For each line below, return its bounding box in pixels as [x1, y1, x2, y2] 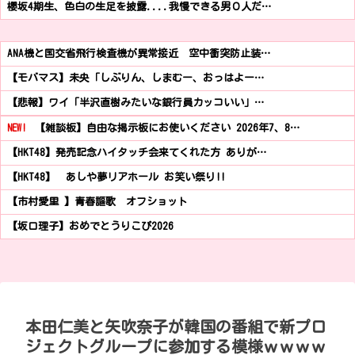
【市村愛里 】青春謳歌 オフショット [7, 197, 188, 208]
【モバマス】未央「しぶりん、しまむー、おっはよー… [7, 73, 264, 84]
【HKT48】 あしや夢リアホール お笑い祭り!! [7, 172, 225, 183]
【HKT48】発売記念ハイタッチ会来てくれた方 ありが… [7, 147, 266, 158]
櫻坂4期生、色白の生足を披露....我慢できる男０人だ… [7, 2, 271, 13]
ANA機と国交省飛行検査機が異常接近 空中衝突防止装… [7, 48, 270, 59]
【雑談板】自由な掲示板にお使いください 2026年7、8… [29, 123, 300, 134]
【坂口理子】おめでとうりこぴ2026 [7, 221, 174, 232]
